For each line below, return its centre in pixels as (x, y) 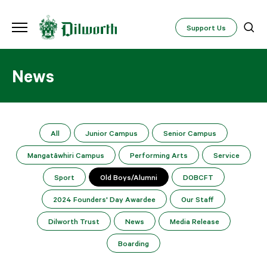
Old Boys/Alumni (128, 177)
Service (226, 155)
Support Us (206, 28)
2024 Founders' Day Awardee (104, 199)
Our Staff (198, 199)
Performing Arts (159, 155)
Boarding (133, 243)
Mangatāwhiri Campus (66, 155)
